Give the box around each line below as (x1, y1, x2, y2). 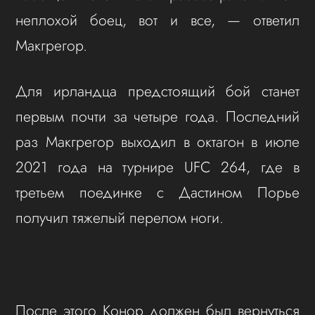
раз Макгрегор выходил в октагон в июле (15, 131, 300, 153)
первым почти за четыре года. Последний (15, 105, 300, 128)
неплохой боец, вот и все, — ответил (15, 8, 300, 31)
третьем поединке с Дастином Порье (15, 181, 300, 204)
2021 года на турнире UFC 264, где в (15, 156, 300, 179)
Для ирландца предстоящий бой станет (15, 80, 300, 103)
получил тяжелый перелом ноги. (15, 207, 224, 229)
